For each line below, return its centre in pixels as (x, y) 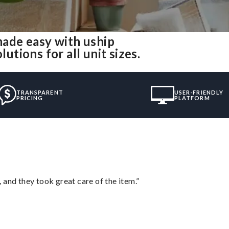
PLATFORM (192, 98)
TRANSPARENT (40, 92)
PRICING (30, 98)
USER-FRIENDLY (199, 92)
